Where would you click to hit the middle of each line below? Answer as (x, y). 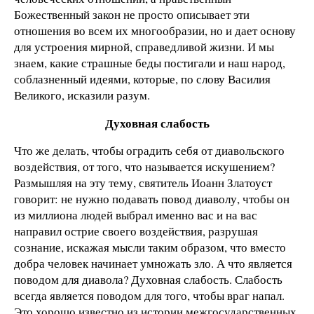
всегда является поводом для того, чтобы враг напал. (149, 296)
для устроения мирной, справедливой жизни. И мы (144, 46)
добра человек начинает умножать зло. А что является (153, 264)
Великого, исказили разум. (82, 95)
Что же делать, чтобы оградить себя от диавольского (149, 151)
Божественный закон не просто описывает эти (132, 14)
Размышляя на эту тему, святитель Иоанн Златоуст (143, 183)
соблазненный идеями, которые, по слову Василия (142, 78)
